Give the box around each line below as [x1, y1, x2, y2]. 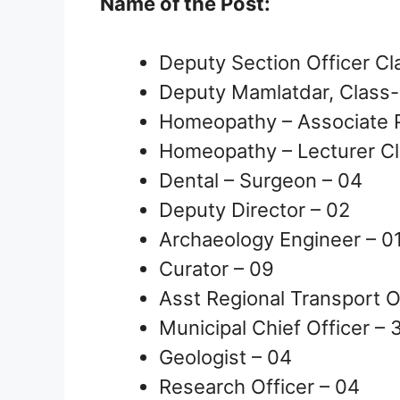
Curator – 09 [159, 257, 274, 281]
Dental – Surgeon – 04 [159, 169, 362, 193]
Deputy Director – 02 [159, 198, 350, 222]
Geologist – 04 [159, 346, 292, 370]
